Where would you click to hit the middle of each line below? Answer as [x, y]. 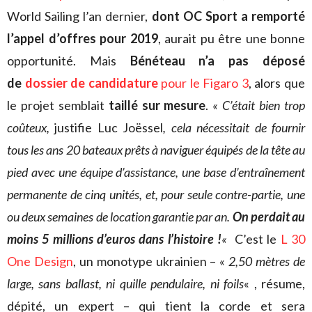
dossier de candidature [91, 83]
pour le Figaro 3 [203, 83]
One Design [40, 261]
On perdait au [269, 216]
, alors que [277, 83]
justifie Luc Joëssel [109, 127]
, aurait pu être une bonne [231, 38]
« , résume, [275, 283]
